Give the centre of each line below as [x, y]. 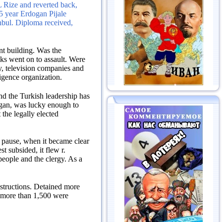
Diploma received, [44, 23]
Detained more [57, 187]
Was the [49, 51]
